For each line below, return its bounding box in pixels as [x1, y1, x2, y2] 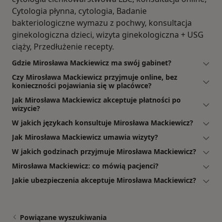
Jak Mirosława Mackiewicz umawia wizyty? [12, 132, 158, 142]
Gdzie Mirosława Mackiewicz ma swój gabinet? [12, 58, 171, 68]
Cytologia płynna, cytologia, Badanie [12, 5, 147, 17]
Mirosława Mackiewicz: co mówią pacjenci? [12, 161, 159, 171]
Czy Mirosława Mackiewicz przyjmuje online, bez [12, 72, 177, 82]
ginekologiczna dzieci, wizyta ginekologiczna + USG [12, 29, 204, 41]
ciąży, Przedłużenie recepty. [12, 41, 114, 53]
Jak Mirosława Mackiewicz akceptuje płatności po [12, 95, 181, 105]
